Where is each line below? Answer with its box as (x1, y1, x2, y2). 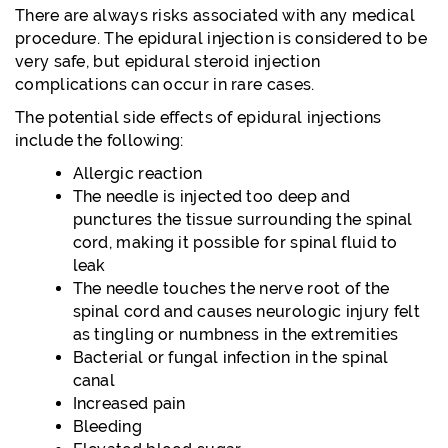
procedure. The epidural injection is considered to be (15, 29, 427, 48)
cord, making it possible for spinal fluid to (72, 233, 398, 252)
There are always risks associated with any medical (15, 6, 415, 25)
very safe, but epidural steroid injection (15, 52, 321, 71)
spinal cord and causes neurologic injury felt (72, 302, 420, 321)
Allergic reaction (72, 164, 203, 183)
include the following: (15, 131, 184, 150)
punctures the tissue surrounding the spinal (72, 210, 413, 229)
